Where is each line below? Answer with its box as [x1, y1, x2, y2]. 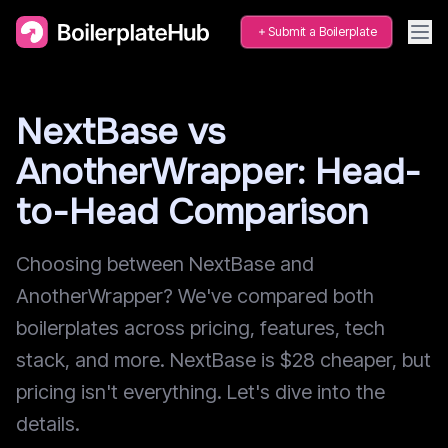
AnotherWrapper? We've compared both [16, 284, 374, 308]
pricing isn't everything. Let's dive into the [16, 380, 385, 404]
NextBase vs [16, 109, 225, 155]
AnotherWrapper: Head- [16, 149, 421, 195]
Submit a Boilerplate [268, 24, 377, 39]
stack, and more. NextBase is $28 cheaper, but [16, 348, 431, 372]
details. [16, 412, 80, 436]
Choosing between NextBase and [16, 252, 314, 276]
